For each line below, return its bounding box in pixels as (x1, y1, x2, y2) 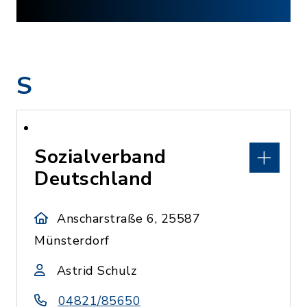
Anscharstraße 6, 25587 (57, 210, 201, 227)
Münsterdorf (34, 232, 110, 249)
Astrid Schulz (56, 262, 136, 279)
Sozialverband (34, 144, 167, 170)
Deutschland (34, 166, 153, 192)
